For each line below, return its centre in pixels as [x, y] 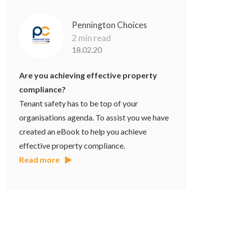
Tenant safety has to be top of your [79, 103]
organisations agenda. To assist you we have [94, 118]
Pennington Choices [110, 25]
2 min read [92, 38]
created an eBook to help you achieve [83, 132]
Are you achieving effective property [88, 75]
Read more [40, 160]
